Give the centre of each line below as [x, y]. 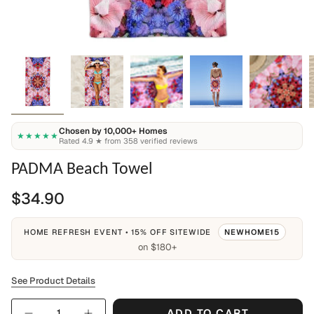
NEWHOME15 [252, 232]
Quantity [31, 305]
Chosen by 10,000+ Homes [113, 131]
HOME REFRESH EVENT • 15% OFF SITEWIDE [119, 232]
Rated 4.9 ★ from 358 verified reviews [128, 141]
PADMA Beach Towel [82, 168]
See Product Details [53, 281]
